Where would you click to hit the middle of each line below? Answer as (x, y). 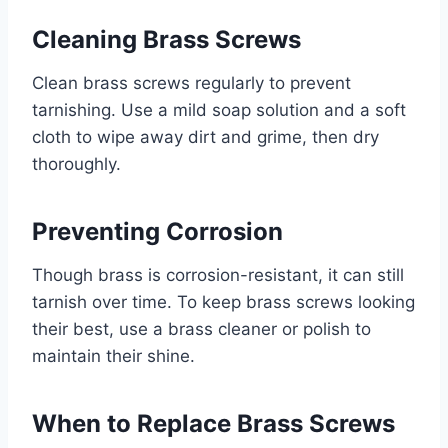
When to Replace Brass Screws (213, 424)
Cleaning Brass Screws (166, 40)
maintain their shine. (113, 356)
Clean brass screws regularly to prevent (191, 83)
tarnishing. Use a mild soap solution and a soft (219, 110)
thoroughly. (76, 164)
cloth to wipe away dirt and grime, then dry (205, 137)
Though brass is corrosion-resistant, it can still (218, 275)
